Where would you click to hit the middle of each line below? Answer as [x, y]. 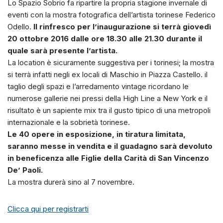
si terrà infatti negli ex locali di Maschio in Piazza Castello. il [108, 74]
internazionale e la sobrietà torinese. [69, 122]
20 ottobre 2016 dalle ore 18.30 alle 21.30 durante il [105, 38]
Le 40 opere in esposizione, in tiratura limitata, [97, 134]
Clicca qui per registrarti [48, 209]
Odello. [20, 26]
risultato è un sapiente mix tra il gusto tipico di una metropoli [109, 110]
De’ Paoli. [25, 170]
